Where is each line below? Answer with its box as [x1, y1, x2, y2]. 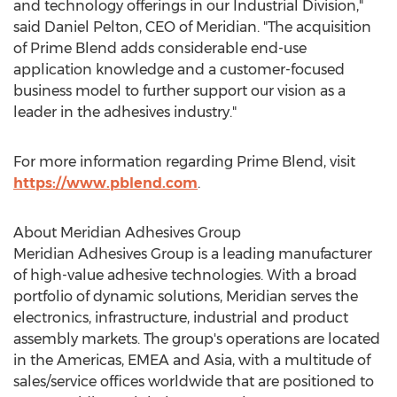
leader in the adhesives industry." [13, 104, 237, 121]
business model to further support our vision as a [13, 82, 346, 99]
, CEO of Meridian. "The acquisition [139, 19, 371, 35]
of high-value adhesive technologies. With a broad [13, 267, 357, 284]
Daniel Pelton [44, 19, 139, 35]
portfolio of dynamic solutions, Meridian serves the [13, 288, 358, 305]
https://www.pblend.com [13, 175, 198, 191]
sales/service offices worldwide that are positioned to [13, 373, 374, 390]
